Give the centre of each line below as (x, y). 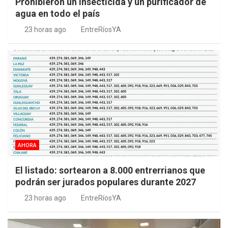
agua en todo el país (58, 14)
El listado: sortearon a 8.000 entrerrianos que (110, 170)
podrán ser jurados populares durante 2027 (106, 182)
